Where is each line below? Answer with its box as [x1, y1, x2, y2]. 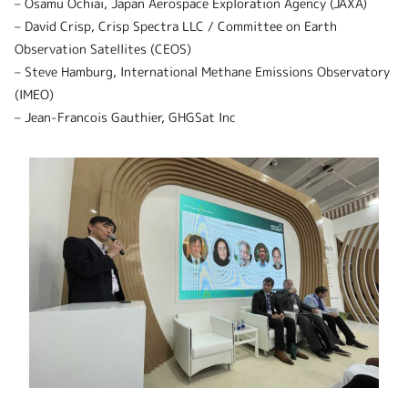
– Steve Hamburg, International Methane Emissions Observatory [15, 62, 390, 80]
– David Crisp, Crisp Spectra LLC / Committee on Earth [15, 16, 337, 35]
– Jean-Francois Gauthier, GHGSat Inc [15, 107, 236, 126]
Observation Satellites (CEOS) [15, 39, 191, 57]
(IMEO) [15, 85, 54, 103]
